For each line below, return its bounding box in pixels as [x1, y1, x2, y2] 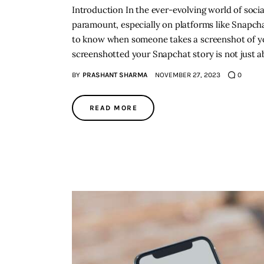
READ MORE [90, 104, 137, 113]
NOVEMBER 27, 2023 [154, 71, 220, 80]
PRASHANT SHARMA [82, 71, 147, 80]
